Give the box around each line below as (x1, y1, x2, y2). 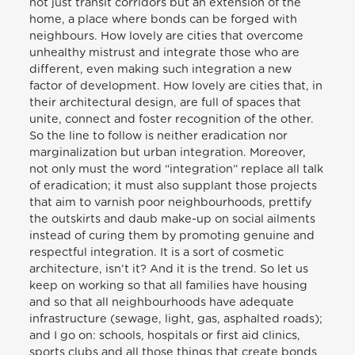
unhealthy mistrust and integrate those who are (29, 46, 300, 59)
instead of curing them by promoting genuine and (29, 229, 315, 242)
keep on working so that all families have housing (29, 279, 308, 292)
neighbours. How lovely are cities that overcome (29, 29, 304, 42)
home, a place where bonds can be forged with (29, 13, 298, 25)
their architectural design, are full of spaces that (29, 96, 302, 109)
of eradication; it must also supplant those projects (29, 179, 318, 192)
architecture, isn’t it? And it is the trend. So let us (29, 262, 309, 275)
